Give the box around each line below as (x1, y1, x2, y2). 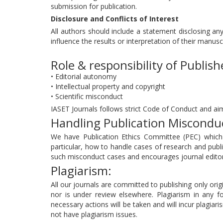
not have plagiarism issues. (51, 210, 137, 219)
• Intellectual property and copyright (51, 82, 165, 91)
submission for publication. (51, 1, 137, 11)
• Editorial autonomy (51, 72, 116, 81)
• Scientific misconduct (51, 92, 123, 101)
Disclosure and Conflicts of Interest (51, 14, 179, 23)
